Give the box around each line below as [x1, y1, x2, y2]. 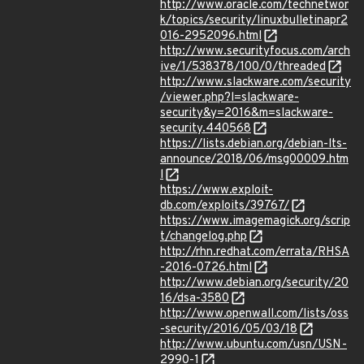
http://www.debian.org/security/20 [160, 275, 349, 291]
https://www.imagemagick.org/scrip [160, 214, 350, 229]
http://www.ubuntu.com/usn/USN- [160, 337, 347, 353]
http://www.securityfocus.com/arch [160, 44, 350, 59]
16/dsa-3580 [160, 291, 229, 306]
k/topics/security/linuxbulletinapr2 [160, 13, 348, 28]
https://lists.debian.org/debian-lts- [160, 136, 347, 152]
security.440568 [160, 121, 251, 136]
